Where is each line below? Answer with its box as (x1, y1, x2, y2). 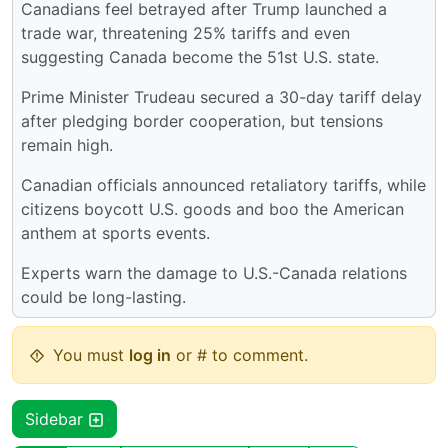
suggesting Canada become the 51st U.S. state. (21, 47, 379, 68)
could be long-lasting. (21, 287, 186, 308)
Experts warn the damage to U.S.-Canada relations (21, 263, 407, 284)
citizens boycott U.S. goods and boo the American (21, 199, 404, 220)
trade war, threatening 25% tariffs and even (21, 23, 350, 44)
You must (53, 345, 129, 366)
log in (129, 345, 171, 366)
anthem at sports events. (21, 223, 210, 244)
